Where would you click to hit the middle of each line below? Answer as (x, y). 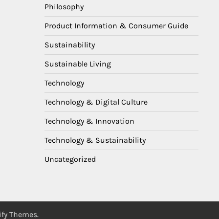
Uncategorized (70, 159)
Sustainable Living (78, 64)
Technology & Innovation (89, 121)
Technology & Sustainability (95, 140)
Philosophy (64, 7)
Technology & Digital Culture (96, 102)
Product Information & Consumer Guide (116, 26)
